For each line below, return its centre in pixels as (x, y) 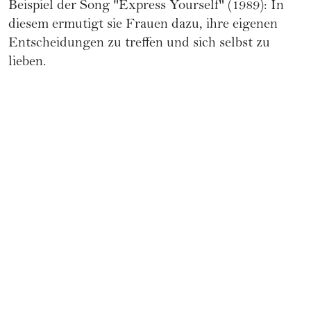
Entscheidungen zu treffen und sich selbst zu (139, 44)
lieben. (27, 63)
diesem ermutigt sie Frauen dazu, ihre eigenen (143, 26)
